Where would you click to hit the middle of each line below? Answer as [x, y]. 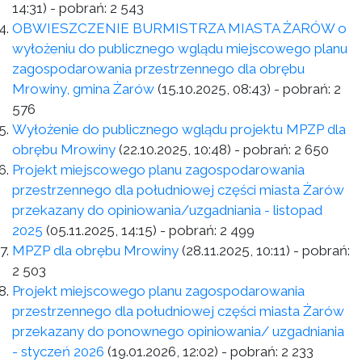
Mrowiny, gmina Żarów [85, 89]
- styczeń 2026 [58, 351]
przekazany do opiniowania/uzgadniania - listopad [167, 210]
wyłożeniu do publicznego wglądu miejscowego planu [180, 48]
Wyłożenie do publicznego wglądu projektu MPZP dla [179, 129]
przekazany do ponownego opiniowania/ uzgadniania [178, 331]
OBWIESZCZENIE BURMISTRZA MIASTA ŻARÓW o [179, 28]
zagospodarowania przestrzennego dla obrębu [158, 69]
